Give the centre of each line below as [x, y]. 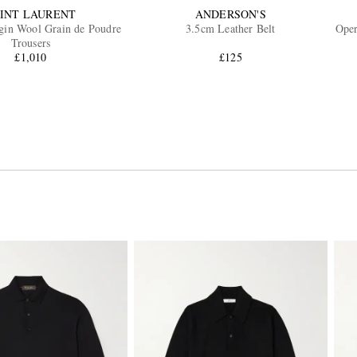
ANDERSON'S [230, 14]
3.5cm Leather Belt [231, 28]
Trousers [31, 42]
